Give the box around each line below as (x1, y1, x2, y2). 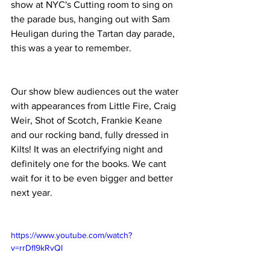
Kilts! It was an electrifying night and (11, 144, 165, 154)
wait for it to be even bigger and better (11, 173, 175, 183)
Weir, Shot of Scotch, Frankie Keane (11, 115, 165, 125)
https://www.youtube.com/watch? (11, 230, 132, 240)
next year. (11, 187, 52, 198)
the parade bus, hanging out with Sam (11, 14, 172, 24)
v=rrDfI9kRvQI (11, 243, 63, 253)
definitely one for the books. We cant (11, 159, 169, 169)
